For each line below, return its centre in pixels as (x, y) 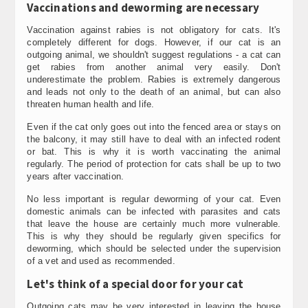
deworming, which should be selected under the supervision (154, 248)
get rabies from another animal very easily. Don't (154, 67)
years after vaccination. (76, 176)
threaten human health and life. (91, 104)
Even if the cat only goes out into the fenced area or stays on (154, 126)
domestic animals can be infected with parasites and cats (154, 211)
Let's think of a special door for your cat (135, 284)
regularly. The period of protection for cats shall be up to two (154, 164)
